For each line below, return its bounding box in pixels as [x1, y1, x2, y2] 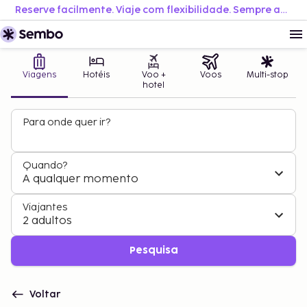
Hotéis [83, 70, 110, 80]
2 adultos [23, 214, 72, 228]
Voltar [29, 288, 60, 300]
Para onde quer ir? [23, 116, 110, 128]
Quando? [23, 160, 67, 171]
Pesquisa [129, 246, 178, 255]
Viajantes [23, 201, 67, 213]
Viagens [23, 70, 57, 80]
